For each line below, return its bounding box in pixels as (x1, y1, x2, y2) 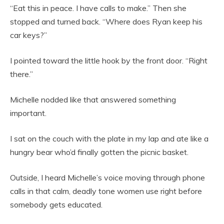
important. (10, 108, 46, 118)
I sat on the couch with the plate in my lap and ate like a (10, 133, 208, 144)
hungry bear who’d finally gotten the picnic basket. (10, 147, 188, 157)
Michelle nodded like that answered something (10, 94, 176, 105)
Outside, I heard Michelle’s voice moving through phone (10, 172, 205, 183)
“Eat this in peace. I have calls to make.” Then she (10, 3, 186, 13)
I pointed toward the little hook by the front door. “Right (10, 55, 207, 66)
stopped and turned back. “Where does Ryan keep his (10, 16, 202, 27)
